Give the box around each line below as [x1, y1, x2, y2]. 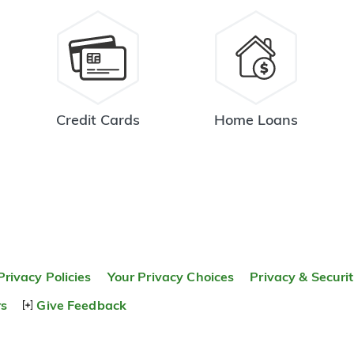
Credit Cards [55, 110, 140, 129]
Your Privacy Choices [107, 268, 235, 284]
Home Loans [214, 110, 299, 129]
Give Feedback [36, 296, 127, 313]
